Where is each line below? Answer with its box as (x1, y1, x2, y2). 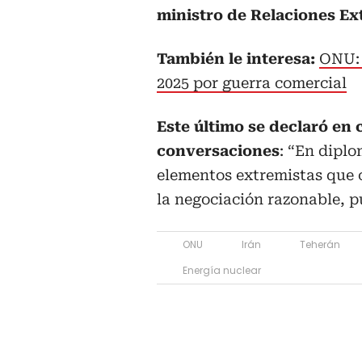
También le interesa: (157, 50, 319, 68)
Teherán (300, 238, 340, 252)
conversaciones (157, 142, 280, 160)
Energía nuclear (183, 263, 261, 278)
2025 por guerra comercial (157, 74, 347, 92)
